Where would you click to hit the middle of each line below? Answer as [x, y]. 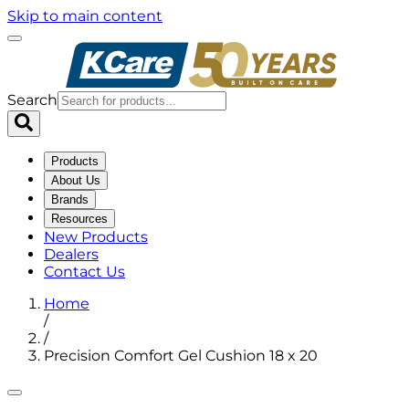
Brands [70, 199]
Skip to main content [85, 16]
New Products [96, 237]
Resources [79, 219]
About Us [76, 180]
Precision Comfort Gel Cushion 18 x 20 [181, 356]
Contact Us [84, 272]
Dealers [71, 254]
